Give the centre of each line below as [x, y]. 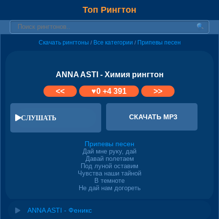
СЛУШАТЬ [39, 118]
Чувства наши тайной [109, 173]
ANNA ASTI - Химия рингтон [109, 75]
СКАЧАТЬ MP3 [153, 117]
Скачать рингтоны [64, 43]
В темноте [109, 180]
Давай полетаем [109, 158]
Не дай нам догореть [109, 188]
